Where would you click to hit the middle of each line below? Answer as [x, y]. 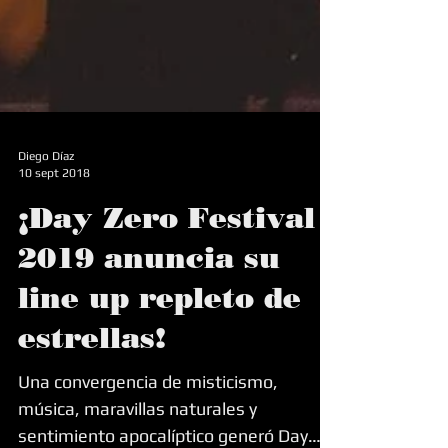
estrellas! [92, 385]
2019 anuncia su [149, 305]
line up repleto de [159, 345]
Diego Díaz [46, 204]
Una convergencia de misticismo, [148, 429]
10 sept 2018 [54, 220]
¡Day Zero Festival [166, 265]
